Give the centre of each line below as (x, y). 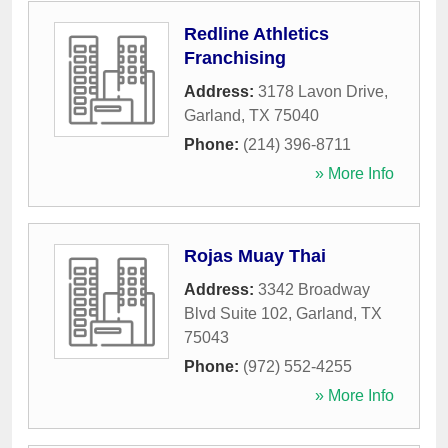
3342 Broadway (314, 289)
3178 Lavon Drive (321, 91)
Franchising (235, 58)
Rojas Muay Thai (255, 256)
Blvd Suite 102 (236, 313)
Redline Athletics (256, 34)
